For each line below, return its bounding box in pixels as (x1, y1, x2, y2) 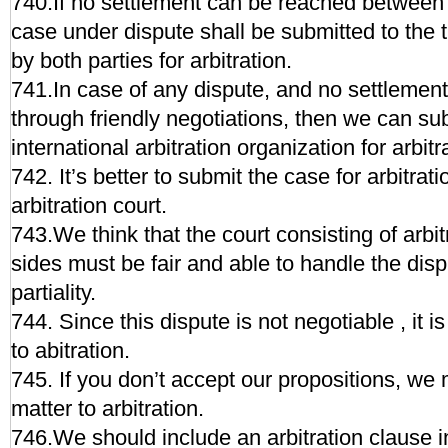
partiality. (11, 280, 96, 305)
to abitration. (11, 338, 130, 363)
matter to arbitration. (11, 396, 204, 421)
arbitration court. (11, 193, 167, 218)
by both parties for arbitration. (11, 48, 292, 73)
